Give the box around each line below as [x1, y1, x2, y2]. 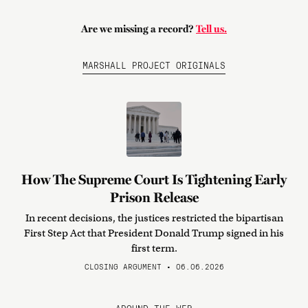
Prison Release [109, 189, 199, 206]
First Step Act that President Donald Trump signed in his [24, 227, 284, 239]
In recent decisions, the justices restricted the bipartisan [25, 212, 283, 224]
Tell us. [196, 23, 227, 35]
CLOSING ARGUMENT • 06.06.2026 [84, 261, 224, 272]
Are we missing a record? [81, 23, 196, 35]
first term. [131, 242, 177, 254]
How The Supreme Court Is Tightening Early [21, 171, 287, 188]
